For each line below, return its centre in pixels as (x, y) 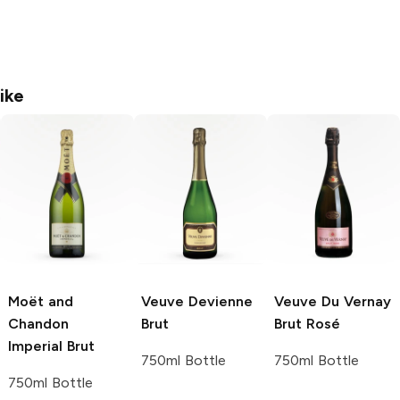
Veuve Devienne (197, 302)
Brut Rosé (307, 324)
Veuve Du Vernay (333, 302)
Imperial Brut (51, 346)
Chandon (38, 324)
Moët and (41, 302)
